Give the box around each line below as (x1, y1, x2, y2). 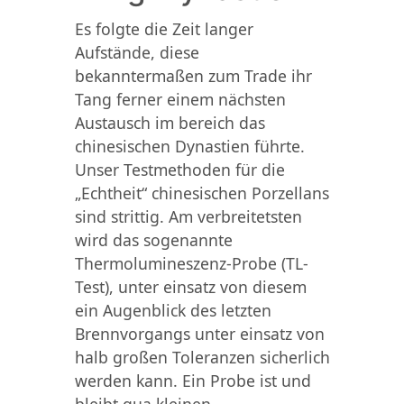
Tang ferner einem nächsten (74, 87, 286, 110)
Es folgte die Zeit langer (74, 17, 253, 40)
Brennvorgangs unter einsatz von (74, 322, 325, 344)
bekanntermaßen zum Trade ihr (74, 64, 312, 87)
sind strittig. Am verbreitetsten (74, 205, 302, 227)
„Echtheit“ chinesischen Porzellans (74, 181, 329, 204)
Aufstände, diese (74, 41, 199, 63)
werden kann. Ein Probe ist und (74, 369, 311, 391)
